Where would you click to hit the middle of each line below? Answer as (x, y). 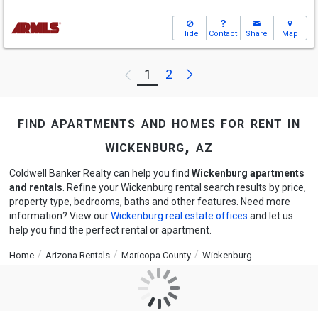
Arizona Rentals (77, 255)
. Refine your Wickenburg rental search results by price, (184, 187)
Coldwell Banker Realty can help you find (100, 173)
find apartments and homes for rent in (159, 122)
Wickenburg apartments (248, 173)
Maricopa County (156, 255)
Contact (223, 34)
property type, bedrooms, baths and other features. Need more (149, 202)
